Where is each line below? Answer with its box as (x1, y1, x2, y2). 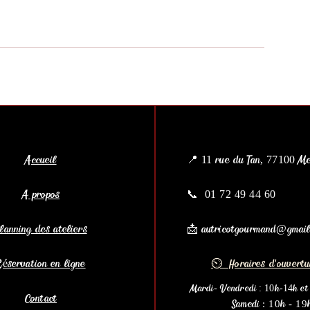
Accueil (25, 154, 57, 169)
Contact (24, 293, 57, 307)
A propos (22, 189, 60, 203)
